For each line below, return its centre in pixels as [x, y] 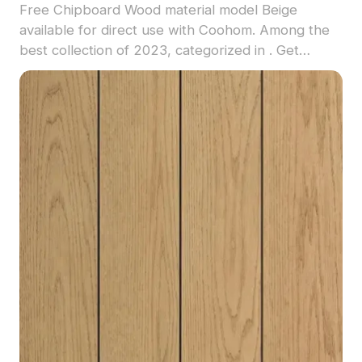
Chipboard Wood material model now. [138, 70]
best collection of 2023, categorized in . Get [35, 50]
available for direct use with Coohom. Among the [174, 29]
